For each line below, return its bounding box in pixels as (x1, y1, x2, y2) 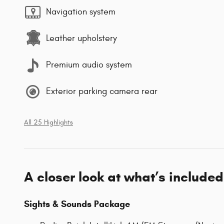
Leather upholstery (46, 33, 117, 44)
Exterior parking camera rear (46, 86, 157, 97)
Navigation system (46, 6, 115, 17)
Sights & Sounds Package (24, 198, 130, 209)
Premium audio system (46, 59, 132, 70)
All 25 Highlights (24, 118, 73, 126)
